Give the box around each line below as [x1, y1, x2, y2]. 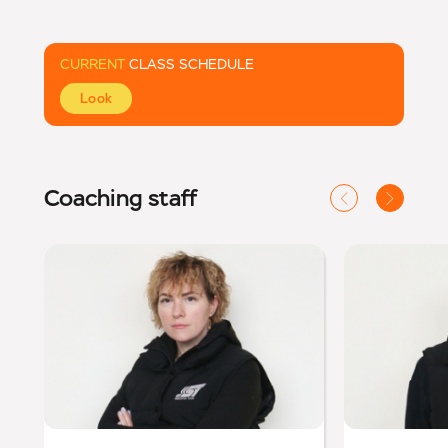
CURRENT [60, 55, 125, 73]
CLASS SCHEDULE [125, 55, 254, 73]
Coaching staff [44, 183, 197, 213]
